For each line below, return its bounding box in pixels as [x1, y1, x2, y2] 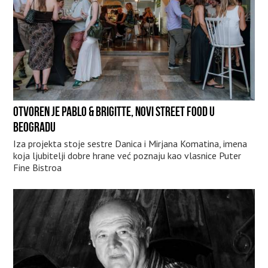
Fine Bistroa [13, 162, 62, 174]
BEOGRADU [13, 120, 56, 135]
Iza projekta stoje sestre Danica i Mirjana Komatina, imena [13, 138, 248, 150]
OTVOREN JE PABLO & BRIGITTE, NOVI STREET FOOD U [13, 104, 215, 119]
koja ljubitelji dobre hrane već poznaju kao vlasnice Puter [13, 150, 242, 162]
